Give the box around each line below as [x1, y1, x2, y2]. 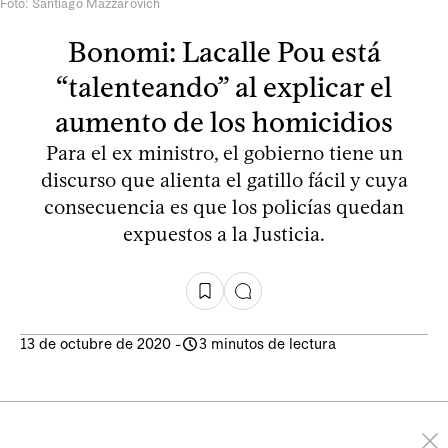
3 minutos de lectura [199, 334, 336, 353]
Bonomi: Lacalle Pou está [67, 34, 381, 69]
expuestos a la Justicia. [123, 221, 325, 246]
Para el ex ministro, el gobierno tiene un [45, 140, 403, 165]
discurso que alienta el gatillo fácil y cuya [40, 167, 408, 192]
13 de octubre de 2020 [20, 334, 171, 353]
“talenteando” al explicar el [56, 69, 392, 104]
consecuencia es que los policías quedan [44, 194, 404, 219]
